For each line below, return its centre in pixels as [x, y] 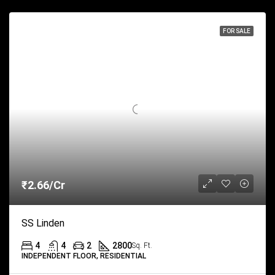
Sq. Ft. [142, 245]
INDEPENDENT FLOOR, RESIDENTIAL [84, 256]
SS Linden [43, 223]
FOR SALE [237, 31]
